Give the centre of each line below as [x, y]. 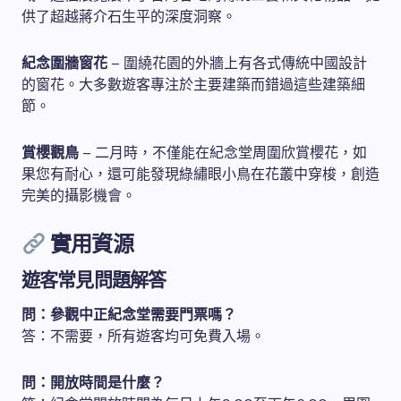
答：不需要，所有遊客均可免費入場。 [143, 337]
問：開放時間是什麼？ [93, 383]
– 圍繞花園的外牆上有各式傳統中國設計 [237, 64]
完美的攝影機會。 [79, 196]
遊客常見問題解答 [94, 281]
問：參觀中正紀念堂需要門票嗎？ [129, 315]
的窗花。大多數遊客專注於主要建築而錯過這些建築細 [193, 85]
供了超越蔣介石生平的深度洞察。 [129, 17]
